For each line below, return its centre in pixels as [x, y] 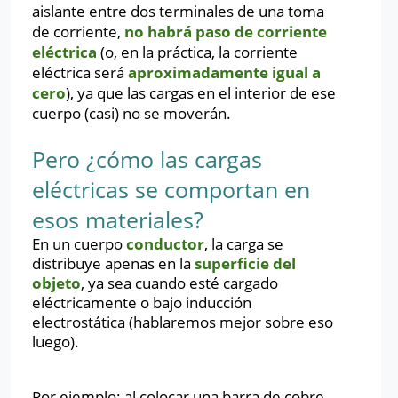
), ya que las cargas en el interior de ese [201, 93]
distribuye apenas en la [113, 263]
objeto [56, 283]
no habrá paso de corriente [226, 32]
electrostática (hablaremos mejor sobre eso [183, 322]
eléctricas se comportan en [171, 189]
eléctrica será [80, 72]
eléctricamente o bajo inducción [142, 302]
